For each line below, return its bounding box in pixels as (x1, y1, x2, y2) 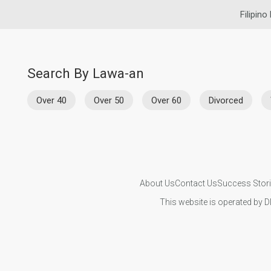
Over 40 (36, 94, 67, 106)
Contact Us (174, 178, 217, 188)
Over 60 (151, 94, 181, 106)
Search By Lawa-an (27, 65, 144, 81)
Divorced (209, 94, 243, 106)
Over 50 (94, 94, 124, 106)
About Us (139, 178, 175, 188)
